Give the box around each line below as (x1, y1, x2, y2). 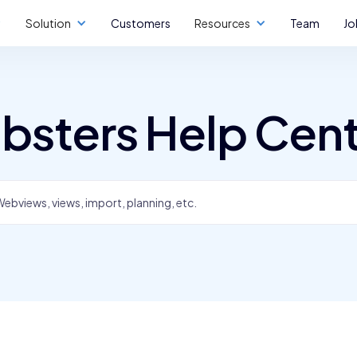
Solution (25, 16, 71, 30)
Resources (194, 16, 250, 30)
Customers (111, 16, 171, 30)
